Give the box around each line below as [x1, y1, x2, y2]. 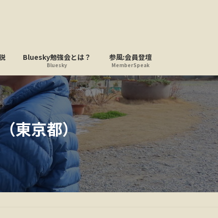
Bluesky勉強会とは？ [23, 52, 91, 62]
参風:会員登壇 [109, 52, 152, 62]
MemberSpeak [111, 61, 149, 69]
